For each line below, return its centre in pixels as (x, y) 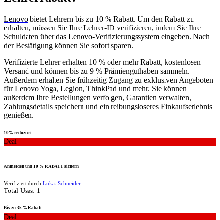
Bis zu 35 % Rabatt (23, 208)
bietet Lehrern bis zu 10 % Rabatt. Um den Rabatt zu (111, 19)
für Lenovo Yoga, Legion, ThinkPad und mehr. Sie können (95, 89)
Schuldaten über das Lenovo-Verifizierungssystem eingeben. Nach (107, 37)
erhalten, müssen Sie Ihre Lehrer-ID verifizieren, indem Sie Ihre (102, 28)
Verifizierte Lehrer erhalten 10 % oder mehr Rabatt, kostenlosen (102, 62)
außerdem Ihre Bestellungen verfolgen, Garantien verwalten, (97, 98)
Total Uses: (20, 191)
